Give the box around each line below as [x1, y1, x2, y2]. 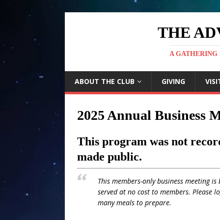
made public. [77, 150, 142, 163]
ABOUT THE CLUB [75, 77, 135, 86]
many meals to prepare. [98, 198, 171, 207]
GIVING [162, 77, 185, 86]
